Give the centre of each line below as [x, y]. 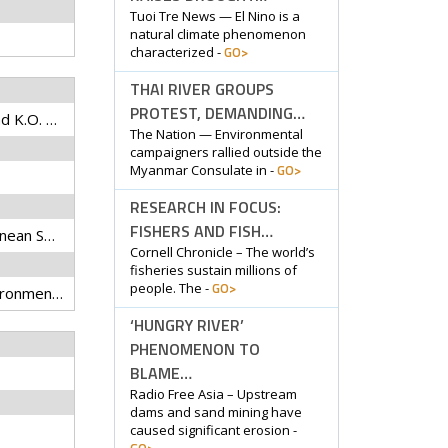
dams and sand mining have [215, 412]
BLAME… [160, 373]
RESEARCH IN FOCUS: [205, 207]
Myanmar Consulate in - [203, 170]
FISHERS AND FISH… [201, 231]
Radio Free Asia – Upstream [213, 394]
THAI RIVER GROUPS [201, 89]
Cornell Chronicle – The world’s [222, 252]
